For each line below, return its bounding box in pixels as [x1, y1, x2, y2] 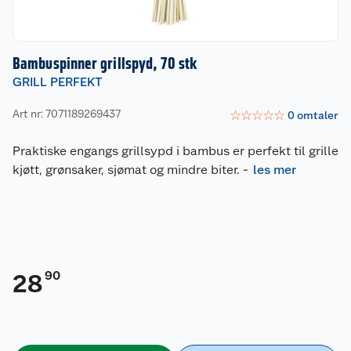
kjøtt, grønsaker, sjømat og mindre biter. [13, 162, 240, 178]
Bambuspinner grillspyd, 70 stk [13, 54, 197, 74]
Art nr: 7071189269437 [13, 107, 121, 120]
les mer [253, 162, 296, 178]
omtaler [297, 108, 338, 121]
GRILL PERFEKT [13, 74, 103, 90]
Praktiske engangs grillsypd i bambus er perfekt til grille [13, 143, 338, 159]
